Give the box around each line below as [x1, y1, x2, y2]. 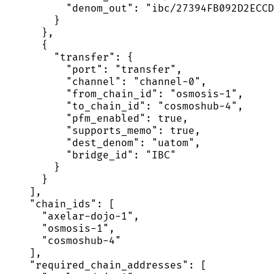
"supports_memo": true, [5, 124, 201, 137]
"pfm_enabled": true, [5, 112, 188, 125]
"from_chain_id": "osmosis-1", [5, 87, 243, 100]
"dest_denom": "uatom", [5, 136, 201, 149]
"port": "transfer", [5, 63, 182, 76]
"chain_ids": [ [5, 198, 115, 210]
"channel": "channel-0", [5, 75, 207, 88]
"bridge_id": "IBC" [5, 149, 176, 161]
